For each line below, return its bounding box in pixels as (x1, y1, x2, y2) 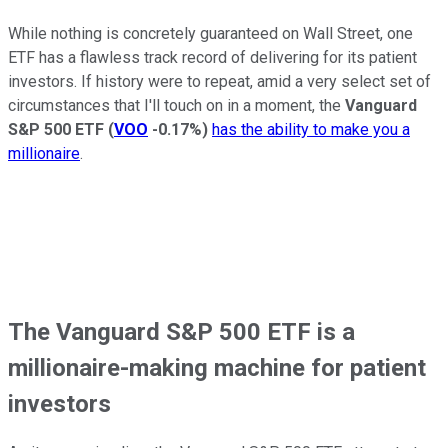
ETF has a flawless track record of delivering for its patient (8, 47, 417, 67)
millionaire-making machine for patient (8, 353, 426, 382)
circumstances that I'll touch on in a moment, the (8, 95, 345, 115)
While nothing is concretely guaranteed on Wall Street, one (8, 23, 413, 43)
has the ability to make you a (212, 119, 410, 139)
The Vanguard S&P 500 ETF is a (8, 317, 355, 346)
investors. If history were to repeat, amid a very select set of (8, 71, 431, 91)
